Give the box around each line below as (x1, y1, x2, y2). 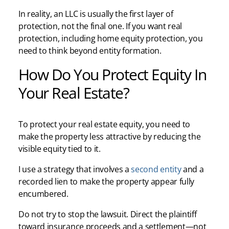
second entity (131, 163, 181, 175)
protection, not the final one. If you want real (18, 20, 182, 32)
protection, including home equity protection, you (18, 32, 203, 44)
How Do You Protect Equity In (18, 63, 207, 85)
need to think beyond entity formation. (18, 44, 162, 56)
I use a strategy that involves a (18, 163, 131, 175)
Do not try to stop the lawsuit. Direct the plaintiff (18, 208, 197, 220)
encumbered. (18, 188, 71, 199)
